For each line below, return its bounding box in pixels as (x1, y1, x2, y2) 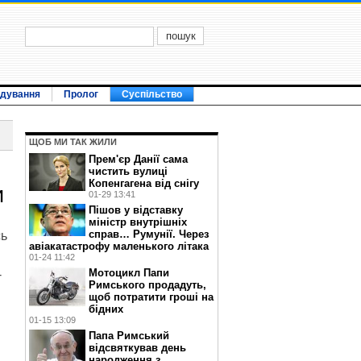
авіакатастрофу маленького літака (29, 240, 209, 252)
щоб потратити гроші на (89, 291, 214, 303)
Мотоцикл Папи (89, 267, 169, 279)
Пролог (64, 89, 98, 100)
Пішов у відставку (89, 204, 183, 216)
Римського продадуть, (89, 279, 206, 291)
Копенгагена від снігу (89, 177, 199, 189)
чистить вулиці (89, 165, 168, 177)
